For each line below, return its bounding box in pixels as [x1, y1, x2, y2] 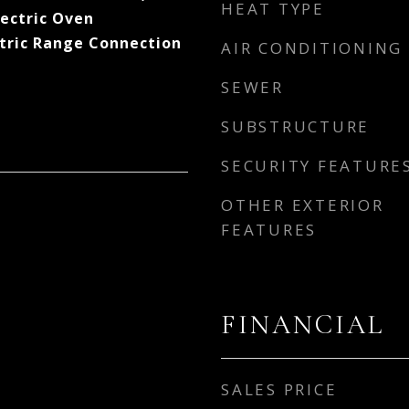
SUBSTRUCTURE [221, 116, 370, 137]
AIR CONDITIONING [221, 37, 403, 58]
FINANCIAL [221, 309, 384, 341]
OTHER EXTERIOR [221, 194, 384, 215]
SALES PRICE [221, 379, 338, 400]
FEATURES [221, 219, 317, 240]
